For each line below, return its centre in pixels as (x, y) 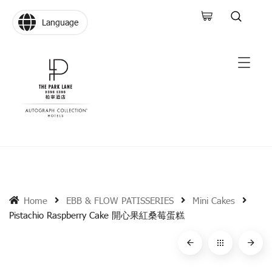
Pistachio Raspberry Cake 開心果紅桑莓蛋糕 (97, 215)
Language (60, 22)
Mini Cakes (214, 200)
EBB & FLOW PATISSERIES (120, 200)
